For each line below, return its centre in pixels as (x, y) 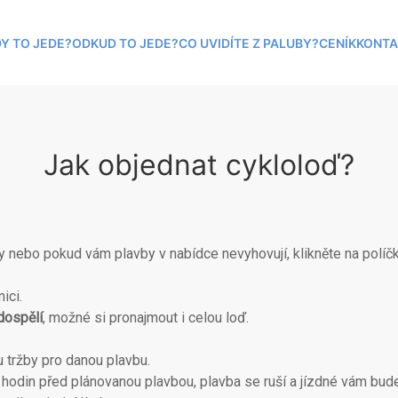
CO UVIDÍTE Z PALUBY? (248, 43)
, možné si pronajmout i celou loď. (146, 318)
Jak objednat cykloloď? (199, 165)
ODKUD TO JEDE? (125, 43)
